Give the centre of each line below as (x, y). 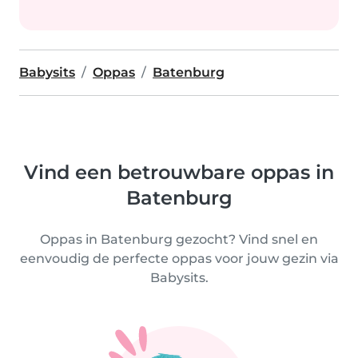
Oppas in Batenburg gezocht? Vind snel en (179, 239)
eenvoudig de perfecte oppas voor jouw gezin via (179, 259)
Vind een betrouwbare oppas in (179, 172)
